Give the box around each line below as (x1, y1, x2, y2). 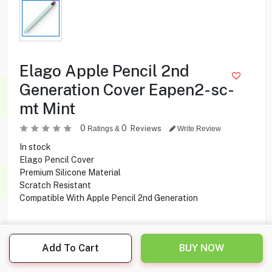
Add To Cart (41, 242, 99, 254)
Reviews (130, 123, 163, 133)
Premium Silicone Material (19, 167, 121, 177)
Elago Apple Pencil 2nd (19, 61, 189, 80)
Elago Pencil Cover (19, 154, 94, 165)
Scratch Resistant (19, 180, 91, 190)
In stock (19, 141, 51, 152)
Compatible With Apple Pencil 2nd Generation (19, 192, 198, 203)
